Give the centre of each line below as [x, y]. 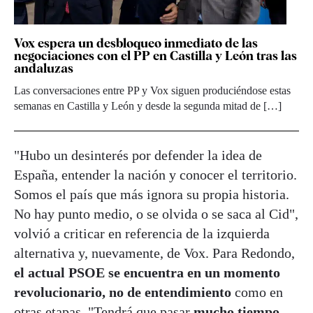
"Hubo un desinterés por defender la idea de [138, 155]
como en [257, 292]
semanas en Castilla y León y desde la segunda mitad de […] [148, 105]
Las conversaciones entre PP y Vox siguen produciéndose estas [152, 90]
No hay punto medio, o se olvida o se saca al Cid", [156, 213]
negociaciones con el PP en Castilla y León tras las [155, 55]
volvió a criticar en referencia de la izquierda [142, 233]
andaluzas [44, 68]
